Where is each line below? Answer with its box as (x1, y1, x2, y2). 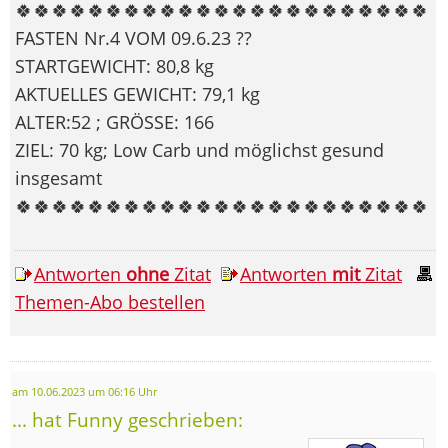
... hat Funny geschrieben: (12, 406, 243, 432)
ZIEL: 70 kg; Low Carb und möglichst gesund (15, 137, 384, 162)
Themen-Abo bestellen (15, 289, 205, 314)
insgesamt (15, 165, 102, 190)
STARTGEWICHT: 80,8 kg (15, 53, 214, 78)
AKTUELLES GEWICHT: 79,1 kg (15, 81, 260, 106)
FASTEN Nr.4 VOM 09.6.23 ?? (15, 25, 252, 50)
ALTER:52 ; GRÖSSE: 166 (15, 109, 214, 134)
